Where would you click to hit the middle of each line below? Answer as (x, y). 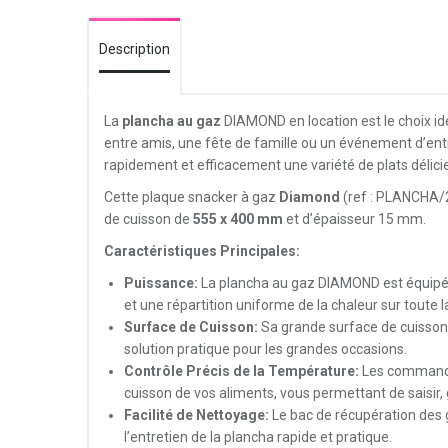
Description (134, 49)
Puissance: (161, 283)
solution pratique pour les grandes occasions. (265, 349)
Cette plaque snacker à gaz (191, 197)
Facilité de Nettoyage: (196, 415)
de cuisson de (147, 219)
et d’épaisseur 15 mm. (354, 219)
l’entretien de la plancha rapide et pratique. (258, 437)
